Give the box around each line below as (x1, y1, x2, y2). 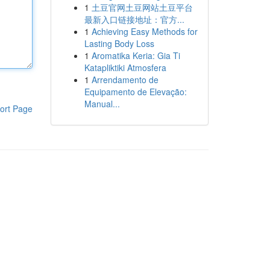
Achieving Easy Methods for (91, 25, 198, 37)
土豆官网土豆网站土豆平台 (91, 1, 193, 13)
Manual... (84, 98, 120, 110)
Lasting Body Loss (84, 37, 154, 49)
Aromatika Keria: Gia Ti (91, 49, 180, 61)
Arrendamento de (91, 74, 159, 86)
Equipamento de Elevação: (84, 86, 187, 98)
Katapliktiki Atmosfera (84, 61, 166, 74)
